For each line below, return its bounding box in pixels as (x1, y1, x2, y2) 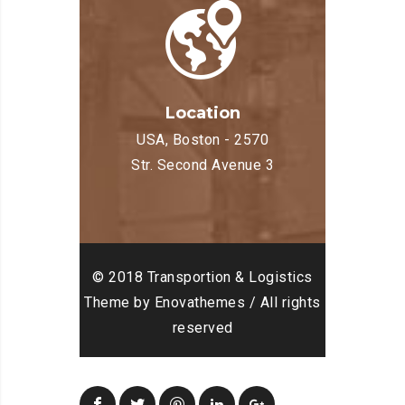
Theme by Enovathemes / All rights (84, 294, 321, 311)
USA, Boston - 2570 (137, 131, 268, 148)
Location (165, 103, 240, 123)
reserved (172, 319, 233, 336)
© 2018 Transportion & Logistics (92, 268, 313, 286)
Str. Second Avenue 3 (131, 156, 274, 174)
